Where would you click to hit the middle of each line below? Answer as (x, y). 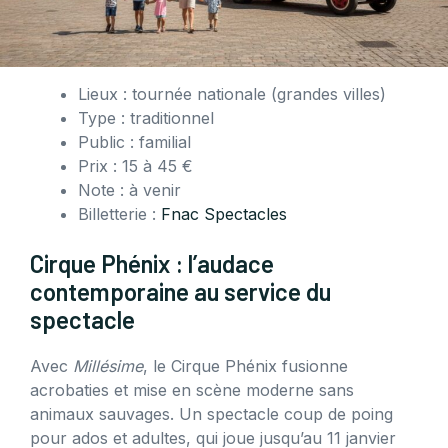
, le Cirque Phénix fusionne (245, 366)
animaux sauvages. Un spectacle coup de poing (211, 414)
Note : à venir (129, 190)
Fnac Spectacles (224, 214)
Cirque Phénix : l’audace (152, 264)
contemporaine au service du (180, 292)
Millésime (108, 366)
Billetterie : (119, 214)
